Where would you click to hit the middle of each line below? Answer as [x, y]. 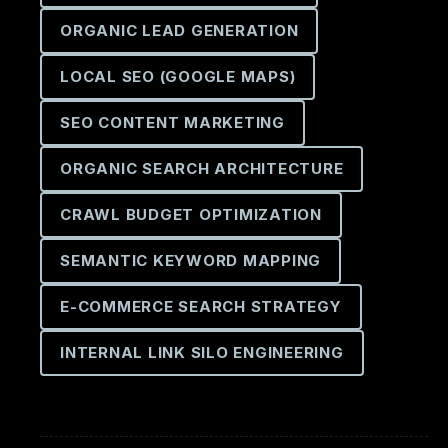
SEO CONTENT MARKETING [172, 122]
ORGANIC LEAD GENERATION [179, 30]
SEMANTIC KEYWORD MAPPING [190, 260]
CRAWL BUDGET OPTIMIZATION [191, 214]
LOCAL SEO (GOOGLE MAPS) [178, 76]
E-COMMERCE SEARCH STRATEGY [201, 306]
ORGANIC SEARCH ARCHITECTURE [202, 168]
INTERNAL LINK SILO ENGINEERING [202, 352]
